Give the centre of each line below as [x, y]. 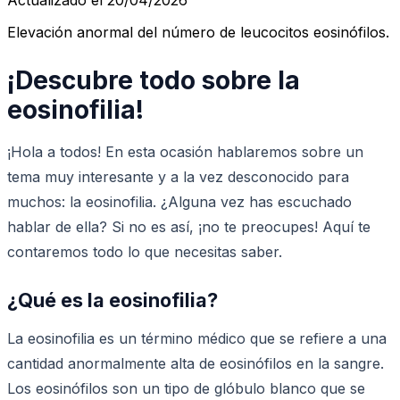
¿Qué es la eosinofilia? [112, 300]
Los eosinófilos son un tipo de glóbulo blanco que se [186, 388]
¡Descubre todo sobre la [154, 80]
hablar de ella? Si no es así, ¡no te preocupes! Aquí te [189, 226]
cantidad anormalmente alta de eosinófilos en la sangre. [196, 363]
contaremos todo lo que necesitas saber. [145, 251]
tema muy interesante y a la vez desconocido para [178, 176]
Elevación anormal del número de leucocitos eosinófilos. [198, 32]
